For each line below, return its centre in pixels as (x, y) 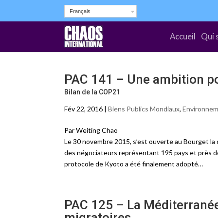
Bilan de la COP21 (92, 92)
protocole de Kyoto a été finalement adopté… (134, 164)
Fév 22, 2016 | (86, 109)
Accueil (183, 36)
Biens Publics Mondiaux (144, 109)
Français (80, 11)
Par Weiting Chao (91, 130)
